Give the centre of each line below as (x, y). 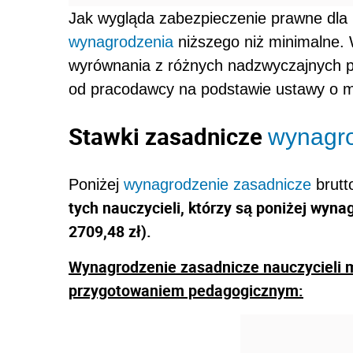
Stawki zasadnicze (168, 137)
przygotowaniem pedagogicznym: (186, 291)
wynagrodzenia (121, 42)
